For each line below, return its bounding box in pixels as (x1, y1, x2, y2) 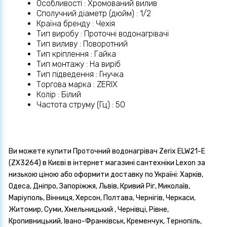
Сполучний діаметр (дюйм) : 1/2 (36, 9, 151, 19)
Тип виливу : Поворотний (36, 39, 128, 49)
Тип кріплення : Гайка (36, 49, 116, 59)
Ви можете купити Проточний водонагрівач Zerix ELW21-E (9, 147, 205, 156)
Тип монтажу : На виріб (36, 59, 121, 69)
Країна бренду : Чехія (36, 19, 115, 29)
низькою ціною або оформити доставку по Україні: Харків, (9, 170, 203, 179)
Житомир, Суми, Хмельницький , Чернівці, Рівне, (9, 205, 169, 214)
